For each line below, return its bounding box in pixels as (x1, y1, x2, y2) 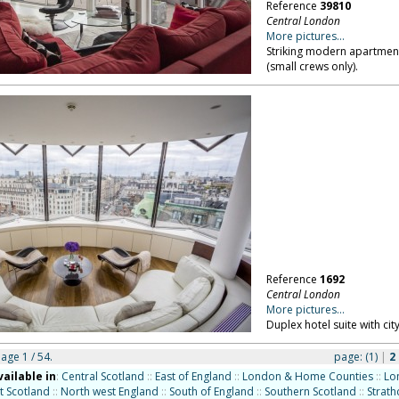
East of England (154, 369, 232, 384)
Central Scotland (61, 369, 144, 384)
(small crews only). (265, 59, 358, 74)
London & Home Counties (241, 369, 373, 384)
